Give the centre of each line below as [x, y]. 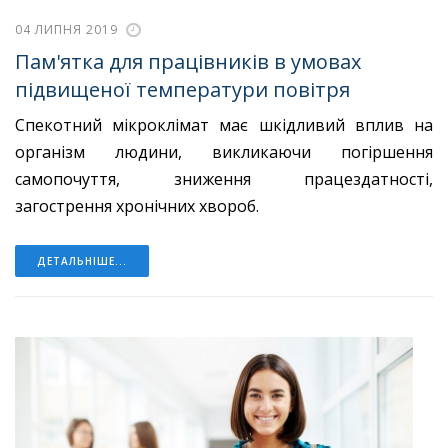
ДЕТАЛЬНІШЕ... [82, 261]
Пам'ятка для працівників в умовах [188, 61]
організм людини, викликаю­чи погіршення [224, 152]
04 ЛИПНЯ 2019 [66, 30]
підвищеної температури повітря [182, 89]
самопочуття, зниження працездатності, [224, 179]
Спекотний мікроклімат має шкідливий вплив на [224, 125]
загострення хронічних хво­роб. [139, 206]
